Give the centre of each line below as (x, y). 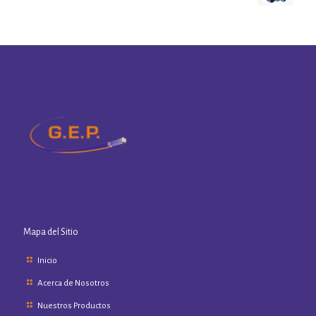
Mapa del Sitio (51, 232)
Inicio (48, 261)
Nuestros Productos (74, 306)
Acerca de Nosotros (74, 284)
